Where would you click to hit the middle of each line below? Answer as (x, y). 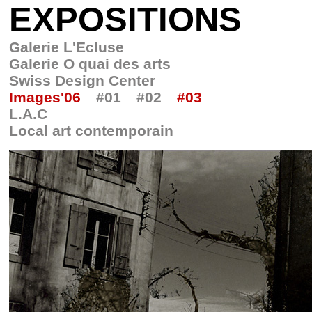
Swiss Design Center (82, 80)
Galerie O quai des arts (90, 64)
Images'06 (45, 97)
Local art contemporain (91, 131)
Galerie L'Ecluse (67, 47)
